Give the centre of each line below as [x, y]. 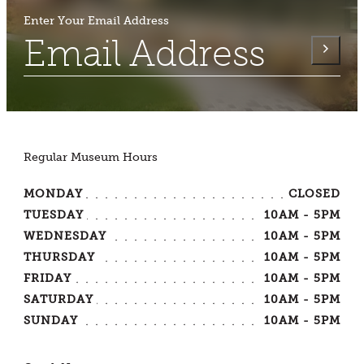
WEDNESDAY [65, 236]
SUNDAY [51, 320]
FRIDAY [48, 278]
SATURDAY [58, 299]
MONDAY [54, 193]
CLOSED [314, 193]
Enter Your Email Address [97, 20]
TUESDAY [54, 214]
